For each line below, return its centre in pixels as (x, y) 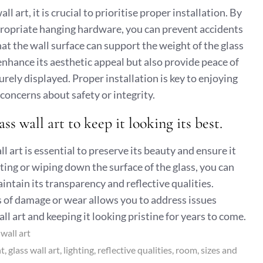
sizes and (219, 250)
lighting (79, 250)
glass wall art (34, 250)
